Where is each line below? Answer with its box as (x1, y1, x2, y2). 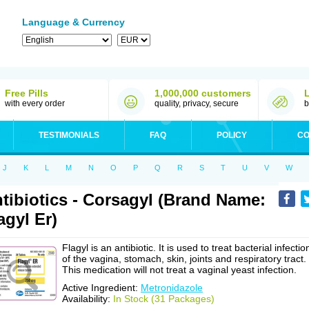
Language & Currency (22, 17, 125, 28)
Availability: (62, 293, 113, 304)
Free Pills (5, 88, 48, 99)
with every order (5, 99, 65, 108)
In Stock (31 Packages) (113, 293, 215, 304)
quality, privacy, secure (154, 99, 239, 108)
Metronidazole (141, 282, 203, 293)
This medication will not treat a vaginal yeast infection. (62, 264, 297, 275)
